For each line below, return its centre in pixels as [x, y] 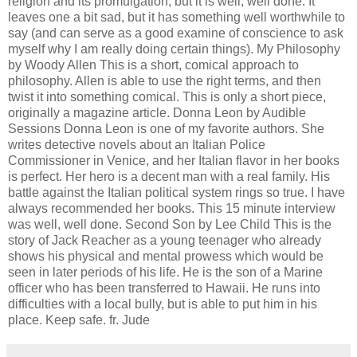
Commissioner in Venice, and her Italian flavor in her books [174, 161]
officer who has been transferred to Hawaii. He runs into [164, 288]
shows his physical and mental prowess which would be [166, 256]
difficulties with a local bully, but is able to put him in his [163, 304]
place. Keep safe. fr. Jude [79, 320]
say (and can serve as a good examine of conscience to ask [176, 33]
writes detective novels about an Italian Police [137, 145]
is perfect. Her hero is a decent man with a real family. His [169, 177]
